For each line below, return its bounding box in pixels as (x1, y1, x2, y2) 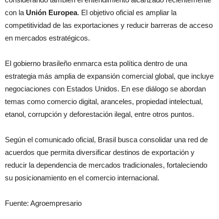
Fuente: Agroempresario (5, 199, 82, 207)
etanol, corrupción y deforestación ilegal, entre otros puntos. (5, 110, 194, 118)
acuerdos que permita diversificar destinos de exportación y (5, 148, 195, 156)
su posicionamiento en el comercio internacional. (5, 174, 159, 182)
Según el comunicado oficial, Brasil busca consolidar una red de (5, 135, 208, 144)
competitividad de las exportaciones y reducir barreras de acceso (5, 21, 213, 29)
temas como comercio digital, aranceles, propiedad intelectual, (5, 97, 203, 106)
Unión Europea (26, 8, 77, 17)
